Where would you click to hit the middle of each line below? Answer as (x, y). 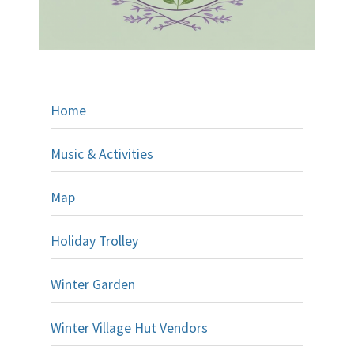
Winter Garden (93, 284)
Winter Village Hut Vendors (129, 328)
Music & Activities (102, 154)
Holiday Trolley (94, 241)
